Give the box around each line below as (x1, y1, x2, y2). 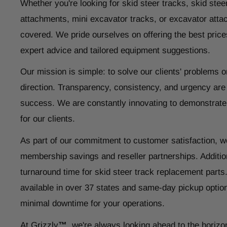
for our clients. (20, 114, 75, 124)
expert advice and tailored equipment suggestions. (20, 45, 210, 55)
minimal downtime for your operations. (20, 199, 165, 209)
